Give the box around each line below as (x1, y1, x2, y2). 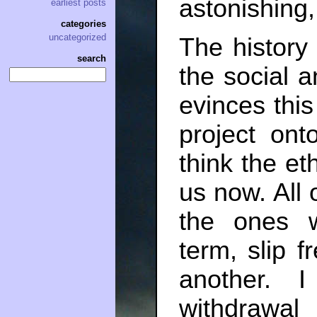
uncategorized (49, 32, 106, 43)
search (77, 53, 106, 64)
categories (61, 18, 106, 30)
